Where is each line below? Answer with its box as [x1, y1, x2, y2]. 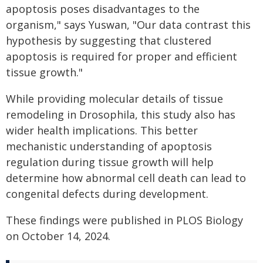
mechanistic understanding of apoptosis [6, 139, 212, 153]
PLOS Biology [176, 213, 243, 227]
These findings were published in [6, 213, 176, 227]
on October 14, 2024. [6, 228, 110, 243]
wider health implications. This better [6, 123, 198, 137]
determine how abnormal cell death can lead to [6, 170, 246, 185]
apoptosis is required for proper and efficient [6, 49, 237, 63]
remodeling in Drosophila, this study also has [6, 107, 235, 122]
